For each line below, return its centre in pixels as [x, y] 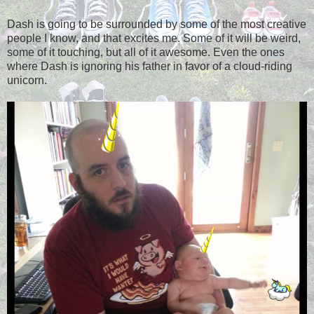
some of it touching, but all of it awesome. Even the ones [146, 52]
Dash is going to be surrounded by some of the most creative [157, 24]
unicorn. [27, 80]
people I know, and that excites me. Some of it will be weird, [154, 38]
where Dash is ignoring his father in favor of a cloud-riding [150, 66]
